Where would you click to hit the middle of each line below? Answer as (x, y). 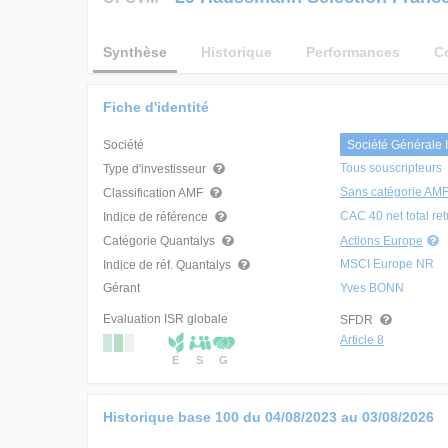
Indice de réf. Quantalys (168, 265)
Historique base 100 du (184, 417)
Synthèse (135, 52)
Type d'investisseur (156, 169)
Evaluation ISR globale (165, 319)
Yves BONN (371, 288)
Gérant (121, 288)
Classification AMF (154, 193)
